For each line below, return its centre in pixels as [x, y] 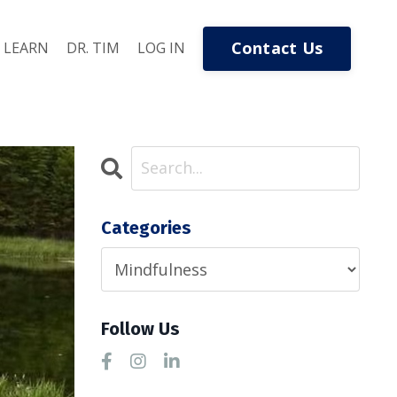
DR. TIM [93, 48]
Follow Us [140, 328]
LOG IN [161, 48]
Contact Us [276, 48]
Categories [146, 227]
